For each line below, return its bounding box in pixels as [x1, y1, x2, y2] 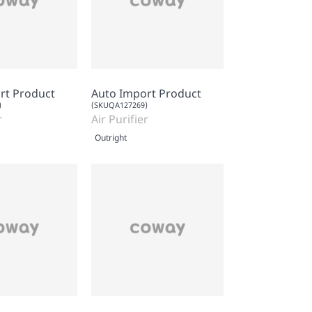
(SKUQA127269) [91, 99, 148, 110]
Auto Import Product [91, 85, 201, 101]
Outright [95, 131, 127, 143]
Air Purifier [91, 111, 148, 127]
